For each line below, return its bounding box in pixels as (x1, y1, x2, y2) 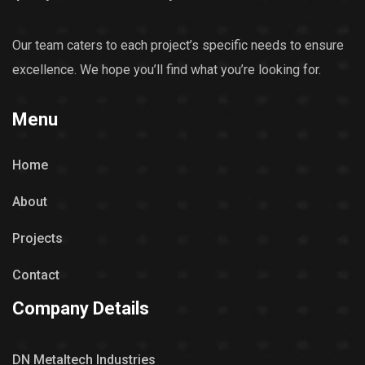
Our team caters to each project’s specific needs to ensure (12, 37, 344, 53)
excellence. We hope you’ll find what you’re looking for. (12, 61, 321, 77)
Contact (12, 266, 59, 283)
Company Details (12, 297, 149, 319)
